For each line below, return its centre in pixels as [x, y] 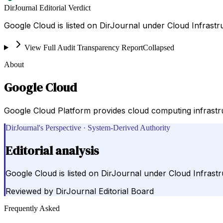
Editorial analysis [52, 150]
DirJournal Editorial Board [105, 191]
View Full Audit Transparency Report [83, 47]
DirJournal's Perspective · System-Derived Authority [88, 127]
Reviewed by [29, 191]
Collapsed [158, 47]
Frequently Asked [32, 209]
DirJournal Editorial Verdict [47, 7]
